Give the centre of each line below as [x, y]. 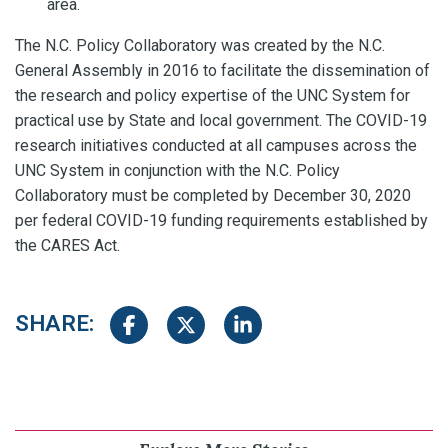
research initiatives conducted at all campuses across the [216, 145]
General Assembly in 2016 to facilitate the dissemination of [222, 70]
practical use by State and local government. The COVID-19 [221, 120]
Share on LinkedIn [295, 326]
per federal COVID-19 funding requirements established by [221, 220]
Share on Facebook [185, 326]
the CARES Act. [67, 245]
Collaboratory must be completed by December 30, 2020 [213, 195]
